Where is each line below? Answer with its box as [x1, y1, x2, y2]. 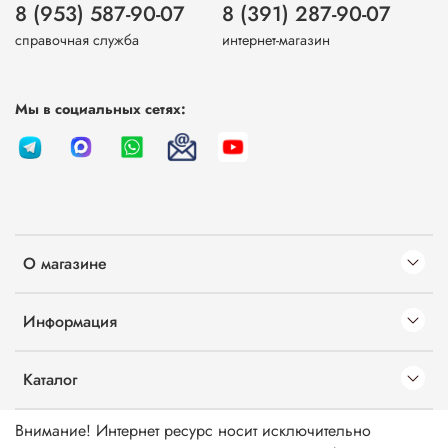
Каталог [23, 367, 77, 391]
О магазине [23, 251, 107, 275]
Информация [23, 309, 117, 333]
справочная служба [15, 29, 139, 50]
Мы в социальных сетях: [15, 98, 186, 119]
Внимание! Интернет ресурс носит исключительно [15, 418, 371, 442]
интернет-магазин [222, 29, 330, 50]
